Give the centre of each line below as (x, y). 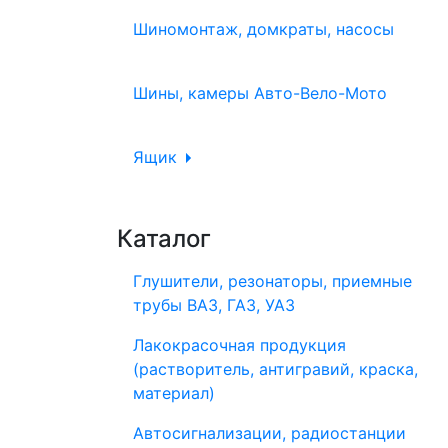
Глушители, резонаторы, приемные (272, 281)
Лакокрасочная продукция (239, 345)
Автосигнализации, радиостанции (269, 433)
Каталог (164, 238)
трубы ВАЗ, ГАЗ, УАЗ (214, 305)
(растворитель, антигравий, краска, (275, 369)
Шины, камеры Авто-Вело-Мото (260, 93)
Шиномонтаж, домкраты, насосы (263, 29)
